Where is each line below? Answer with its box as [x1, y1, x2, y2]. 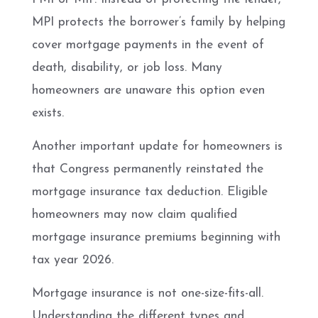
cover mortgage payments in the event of [32, 38, 264, 51]
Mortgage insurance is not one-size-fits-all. [32, 287, 263, 300]
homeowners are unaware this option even [32, 84, 265, 97]
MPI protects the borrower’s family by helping [32, 16, 285, 28]
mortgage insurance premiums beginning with [32, 231, 280, 243]
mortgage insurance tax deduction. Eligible [32, 185, 268, 198]
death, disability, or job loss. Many [32, 61, 222, 74]
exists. [32, 106, 64, 119]
